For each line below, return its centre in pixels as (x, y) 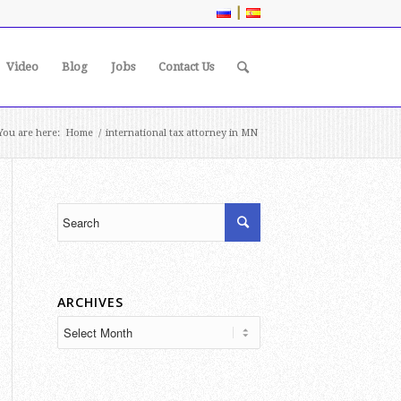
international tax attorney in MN (182, 133)
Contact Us (186, 67)
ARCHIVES (90, 302)
